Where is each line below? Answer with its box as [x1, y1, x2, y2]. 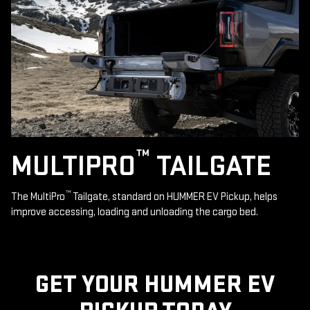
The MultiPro [11, 190, 65, 204]
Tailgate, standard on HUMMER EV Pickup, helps [71, 190, 277, 204]
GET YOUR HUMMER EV [35, 270, 275, 300]
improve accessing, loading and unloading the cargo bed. [11, 206, 258, 219]
